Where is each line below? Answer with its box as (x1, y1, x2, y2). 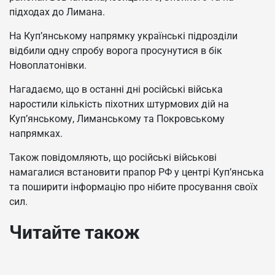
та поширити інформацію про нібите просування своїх (9, 180, 258, 193)
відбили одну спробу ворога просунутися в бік (9, 44, 222, 56)
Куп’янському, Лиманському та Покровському (9, 112, 225, 125)
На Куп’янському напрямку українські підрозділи (9, 29, 238, 42)
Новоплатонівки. (9, 59, 87, 71)
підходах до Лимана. (9, 6, 105, 18)
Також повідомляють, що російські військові (9, 151, 217, 163)
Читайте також (9, 221, 140, 243)
